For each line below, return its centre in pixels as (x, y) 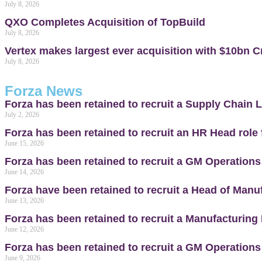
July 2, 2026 (22, 115)
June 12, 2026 (24, 229)
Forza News (44, 91)
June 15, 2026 (24, 143)
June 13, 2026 (24, 201)
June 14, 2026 (24, 172)
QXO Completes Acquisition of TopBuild (105, 22)
